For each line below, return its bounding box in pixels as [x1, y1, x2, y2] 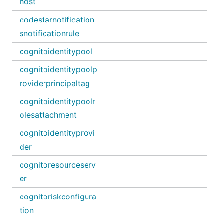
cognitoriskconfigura [20, 192, 96, 201]
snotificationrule [20, 28, 79, 38]
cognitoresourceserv [20, 160, 96, 170]
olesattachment [20, 110, 77, 120]
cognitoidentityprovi [20, 128, 95, 138]
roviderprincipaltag [20, 78, 90, 88]
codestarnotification [20, 15, 94, 24]
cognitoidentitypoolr [20, 96, 95, 106]
